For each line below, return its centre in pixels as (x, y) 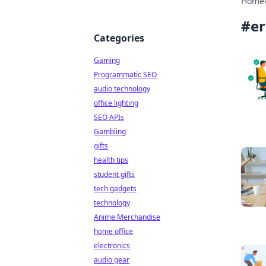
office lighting (116, 103)
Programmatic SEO (125, 75)
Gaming (107, 60)
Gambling (110, 132)
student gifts (114, 174)
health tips (111, 160)
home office (113, 231)
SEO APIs (109, 117)
